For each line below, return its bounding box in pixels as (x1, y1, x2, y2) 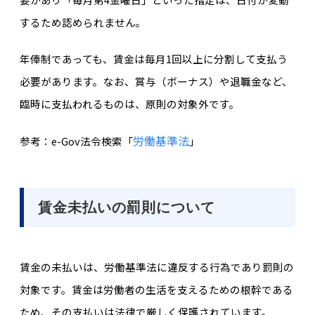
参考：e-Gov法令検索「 (19, 133, 133, 148)
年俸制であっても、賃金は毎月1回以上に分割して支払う (19, 51, 288, 67)
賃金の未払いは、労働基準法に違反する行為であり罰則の (19, 259, 294, 274)
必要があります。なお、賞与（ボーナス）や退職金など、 (19, 74, 292, 89)
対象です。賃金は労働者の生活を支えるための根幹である (19, 281, 293, 297)
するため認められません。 (19, 14, 146, 30)
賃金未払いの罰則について (37, 200, 215, 216)
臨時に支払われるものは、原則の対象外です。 (19, 96, 240, 112)
